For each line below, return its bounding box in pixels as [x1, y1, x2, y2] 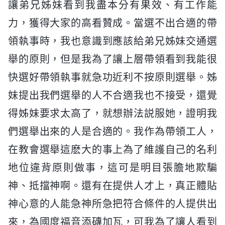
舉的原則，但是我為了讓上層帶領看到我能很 [8, 53, 217, 65]
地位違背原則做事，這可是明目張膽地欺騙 [8, 161, 217, 174]
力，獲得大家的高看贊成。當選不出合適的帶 [8, 17, 217, 29]
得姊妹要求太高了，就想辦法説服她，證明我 [8, 107, 217, 120]
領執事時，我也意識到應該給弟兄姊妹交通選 [8, 35, 217, 47]
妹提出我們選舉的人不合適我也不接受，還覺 [8, 89, 217, 101]
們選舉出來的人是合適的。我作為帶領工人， [8, 125, 217, 138]
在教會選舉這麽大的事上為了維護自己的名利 [8, 143, 217, 156]
